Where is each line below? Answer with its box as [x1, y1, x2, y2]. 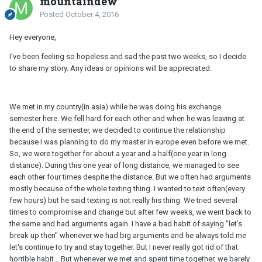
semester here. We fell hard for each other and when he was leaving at [9, 114, 244, 123]
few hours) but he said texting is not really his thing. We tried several [9, 196, 237, 205]
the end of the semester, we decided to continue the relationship [9, 126, 226, 135]
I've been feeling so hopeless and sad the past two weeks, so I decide [9, 52, 246, 61]
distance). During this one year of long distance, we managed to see [9, 161, 239, 170]
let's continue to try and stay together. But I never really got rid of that [9, 243, 238, 252]
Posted [40, 10, 65, 19]
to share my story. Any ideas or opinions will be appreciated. [9, 64, 212, 73]
